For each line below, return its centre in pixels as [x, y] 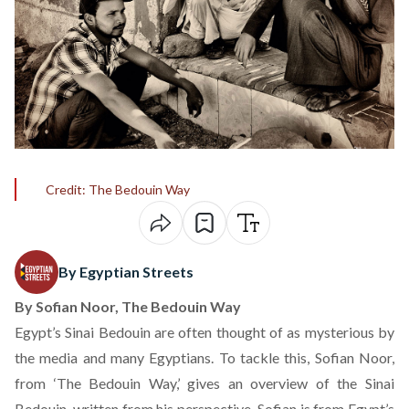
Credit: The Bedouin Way [118, 189]
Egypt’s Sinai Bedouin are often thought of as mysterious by [204, 332]
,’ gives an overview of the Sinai [285, 383]
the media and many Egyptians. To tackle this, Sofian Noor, [204, 357]
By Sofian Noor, [68, 306]
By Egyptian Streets [126, 272]
